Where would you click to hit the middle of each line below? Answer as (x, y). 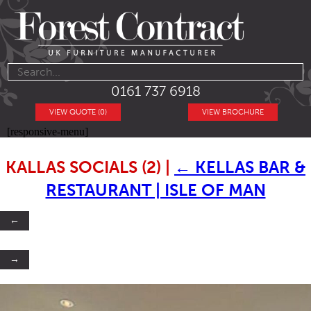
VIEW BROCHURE (233, 112)
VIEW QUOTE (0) (78, 112)
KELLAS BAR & (250, 167)
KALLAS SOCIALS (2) (85, 167)
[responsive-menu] (48, 132)
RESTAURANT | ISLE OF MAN (155, 190)
